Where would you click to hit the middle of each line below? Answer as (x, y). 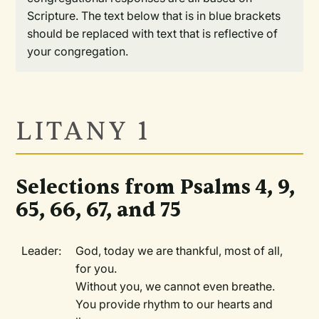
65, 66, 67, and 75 (99, 210)
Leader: (42, 251)
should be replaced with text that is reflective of (153, 33)
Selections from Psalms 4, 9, (156, 187)
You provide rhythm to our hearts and (174, 304)
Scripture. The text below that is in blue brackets (154, 16)
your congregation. (78, 51)
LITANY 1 (88, 131)
